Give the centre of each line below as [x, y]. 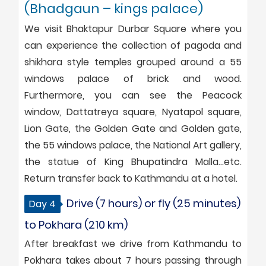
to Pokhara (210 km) [76, 224]
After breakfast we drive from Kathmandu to [133, 243]
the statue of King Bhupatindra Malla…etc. [133, 161]
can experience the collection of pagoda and [133, 45]
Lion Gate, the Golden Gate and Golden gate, [133, 128]
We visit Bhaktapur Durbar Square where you [133, 28]
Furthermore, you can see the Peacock [133, 95]
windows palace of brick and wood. [133, 78]
